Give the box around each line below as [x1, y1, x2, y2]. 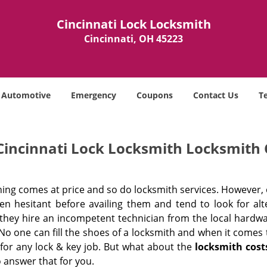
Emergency [71, 89, 116, 101]
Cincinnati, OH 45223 [84, 32, 183, 45]
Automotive [1, 89, 51, 101]
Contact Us [193, 89, 238, 101]
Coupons [136, 89, 173, 101]
